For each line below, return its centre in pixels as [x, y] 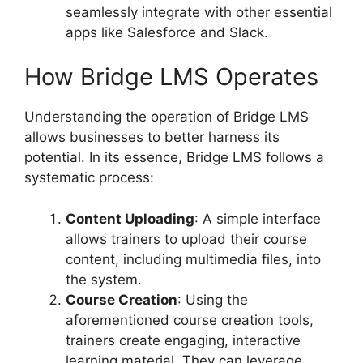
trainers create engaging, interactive [183, 340]
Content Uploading [130, 218]
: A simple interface [258, 218]
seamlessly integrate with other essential [199, 12]
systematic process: [89, 178]
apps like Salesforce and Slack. [167, 32]
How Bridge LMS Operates [171, 77]
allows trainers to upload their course [186, 239]
